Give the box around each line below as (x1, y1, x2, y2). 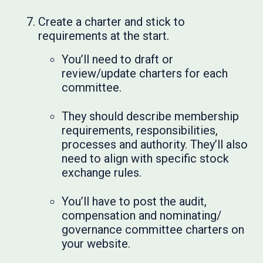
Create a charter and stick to (38, 15, 186, 29)
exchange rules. (62, 166, 142, 180)
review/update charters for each (62, 66, 228, 81)
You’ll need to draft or (62, 52, 174, 67)
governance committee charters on (62, 222, 245, 237)
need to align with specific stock (62, 151, 230, 166)
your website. (62, 237, 131, 251)
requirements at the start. (38, 29, 170, 43)
